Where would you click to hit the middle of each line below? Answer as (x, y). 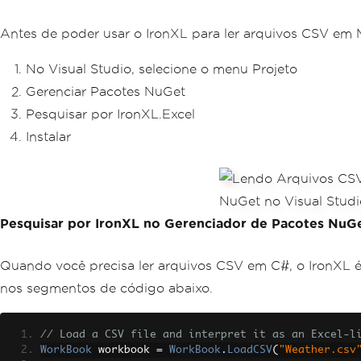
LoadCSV (250, 350)
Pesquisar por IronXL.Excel (110, 114)
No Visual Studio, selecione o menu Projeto (162, 69)
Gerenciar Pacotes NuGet (106, 91)
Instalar (48, 137)
